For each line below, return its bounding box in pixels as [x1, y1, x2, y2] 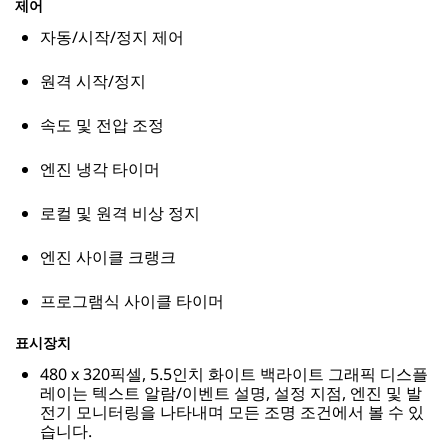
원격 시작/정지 [40, 70, 146, 93]
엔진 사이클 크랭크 [40, 246, 176, 269]
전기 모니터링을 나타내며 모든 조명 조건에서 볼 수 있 [40, 401, 424, 424]
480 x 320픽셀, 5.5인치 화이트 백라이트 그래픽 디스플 [40, 363, 428, 386]
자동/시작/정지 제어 [40, 26, 184, 49]
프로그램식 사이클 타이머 [40, 290, 224, 313]
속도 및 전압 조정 [40, 114, 164, 137]
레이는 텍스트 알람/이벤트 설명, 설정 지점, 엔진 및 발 [40, 382, 422, 405]
